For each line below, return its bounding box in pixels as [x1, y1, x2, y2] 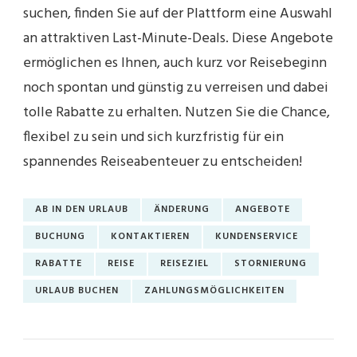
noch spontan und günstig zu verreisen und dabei [23, 76, 328, 100]
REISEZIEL [160, 255, 209, 272]
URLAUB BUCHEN [35, 282, 119, 299]
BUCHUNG [35, 228, 85, 245]
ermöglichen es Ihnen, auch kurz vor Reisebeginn [23, 51, 327, 75]
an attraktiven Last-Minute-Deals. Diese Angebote [23, 26, 333, 50]
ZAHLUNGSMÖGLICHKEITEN [144, 282, 284, 299]
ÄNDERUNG [154, 201, 210, 218]
